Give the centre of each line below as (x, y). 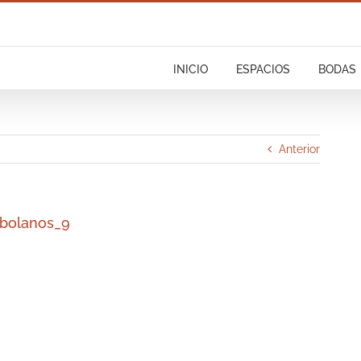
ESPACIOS (263, 69)
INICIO (191, 69)
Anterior (299, 149)
